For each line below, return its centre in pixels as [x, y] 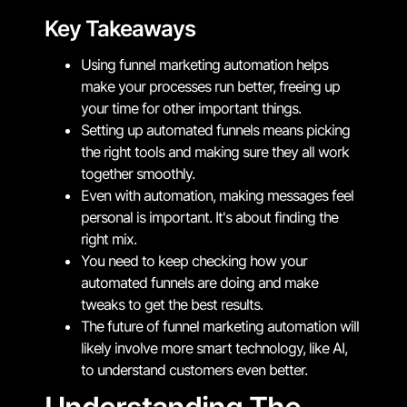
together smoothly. [138, 173]
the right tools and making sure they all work [215, 151]
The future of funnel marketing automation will [220, 326]
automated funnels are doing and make [199, 282]
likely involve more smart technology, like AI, [214, 347]
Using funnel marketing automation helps [204, 64]
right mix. [109, 238]
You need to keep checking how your [194, 260]
